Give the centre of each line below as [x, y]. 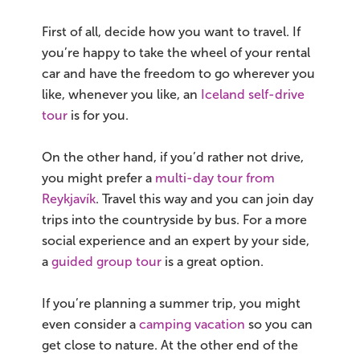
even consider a [90, 324]
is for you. [98, 115]
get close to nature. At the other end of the [170, 345]
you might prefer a [98, 178]
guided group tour [106, 261]
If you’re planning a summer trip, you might [171, 303]
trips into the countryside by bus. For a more [174, 219]
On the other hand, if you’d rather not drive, [173, 157]
